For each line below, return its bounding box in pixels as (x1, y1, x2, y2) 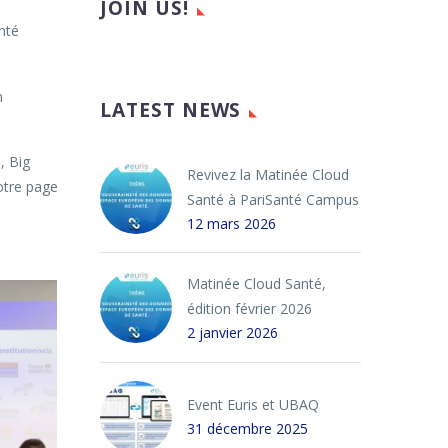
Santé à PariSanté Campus (187, 190, 359, 209)
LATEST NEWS (100, 97, 242, 123)
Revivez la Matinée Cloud (187, 165, 349, 184)
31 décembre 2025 (187, 419, 308, 438)
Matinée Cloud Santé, (187, 274, 326, 293)
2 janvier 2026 (187, 323, 278, 342)
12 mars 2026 (187, 214, 276, 233)
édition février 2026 (187, 299, 312, 318)
